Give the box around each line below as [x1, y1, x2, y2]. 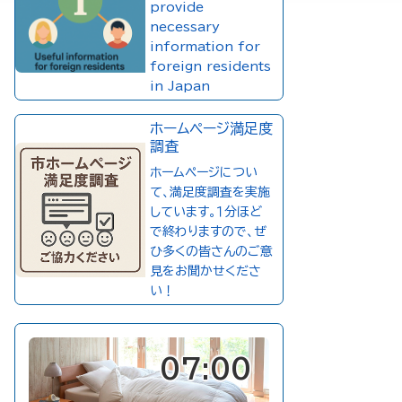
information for [149, 40, 260, 53]
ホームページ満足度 [149, 121, 273, 135]
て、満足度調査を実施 [149, 186, 270, 198]
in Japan [149, 80, 210, 92]
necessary [149, 21, 220, 33]
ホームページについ [149, 166, 258, 179]
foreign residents [149, 60, 271, 73]
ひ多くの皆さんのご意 [149, 245, 273, 258]
